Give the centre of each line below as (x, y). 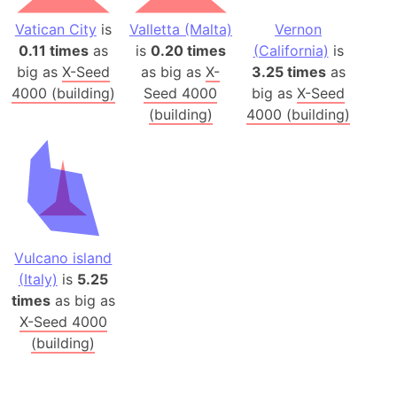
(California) (291, 50)
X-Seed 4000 (63, 322)
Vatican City (55, 29)
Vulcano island (63, 258)
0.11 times (53, 50)
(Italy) (38, 280)
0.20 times (188, 50)
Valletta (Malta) (180, 29)
